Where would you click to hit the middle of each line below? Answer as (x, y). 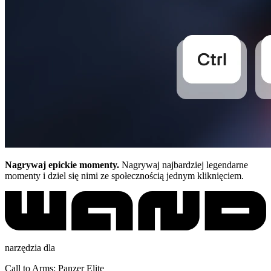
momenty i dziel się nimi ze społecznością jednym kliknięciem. (124, 175)
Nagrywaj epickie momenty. (62, 165)
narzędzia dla (30, 247)
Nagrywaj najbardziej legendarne (184, 165)
